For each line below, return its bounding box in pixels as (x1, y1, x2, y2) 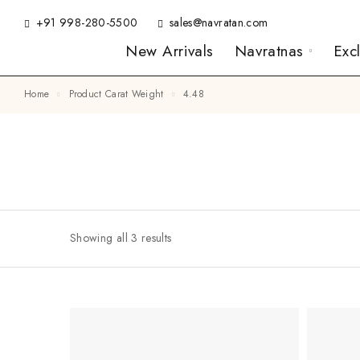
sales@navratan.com (170, 14, 268, 31)
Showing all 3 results (70, 230, 172, 247)
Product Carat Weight (73, 87, 164, 101)
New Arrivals (125, 40, 214, 62)
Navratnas (234, 40, 304, 62)
